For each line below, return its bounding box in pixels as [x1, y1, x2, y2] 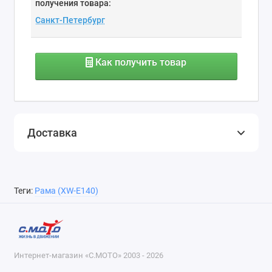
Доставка [27, 126, 77, 140]
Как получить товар [93, 56, 187, 69]
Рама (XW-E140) [34, 186, 98, 197]
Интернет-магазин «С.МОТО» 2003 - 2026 [13, 250, 163, 260]
